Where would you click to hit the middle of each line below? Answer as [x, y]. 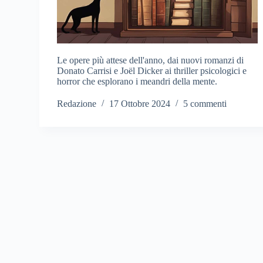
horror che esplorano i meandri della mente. [137, 82]
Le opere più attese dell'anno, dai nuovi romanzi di [151, 60]
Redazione [77, 104]
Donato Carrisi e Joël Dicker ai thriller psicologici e [152, 71]
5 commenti [205, 104]
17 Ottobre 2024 [140, 104]
